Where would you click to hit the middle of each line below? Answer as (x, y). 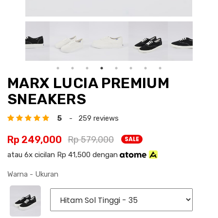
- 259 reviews (91, 118)
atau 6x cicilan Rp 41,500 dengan (64, 155)
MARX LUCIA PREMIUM (89, 83)
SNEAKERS (47, 99)
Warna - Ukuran (33, 174)
